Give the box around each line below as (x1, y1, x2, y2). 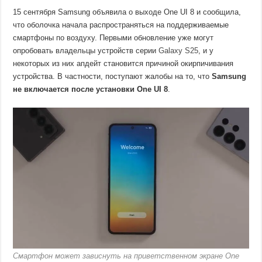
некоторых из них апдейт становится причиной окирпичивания (13, 59, 234, 68)
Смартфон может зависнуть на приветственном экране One (13, 251, 240, 261)
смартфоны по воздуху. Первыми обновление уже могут (13, 33, 214, 42)
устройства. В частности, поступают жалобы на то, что (13, 72, 212, 81)
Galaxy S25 (158, 46, 199, 55)
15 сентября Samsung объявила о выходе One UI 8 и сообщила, (13, 8, 242, 16)
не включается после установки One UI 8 (13, 85, 168, 94)
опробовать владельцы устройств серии (13, 46, 159, 55)
